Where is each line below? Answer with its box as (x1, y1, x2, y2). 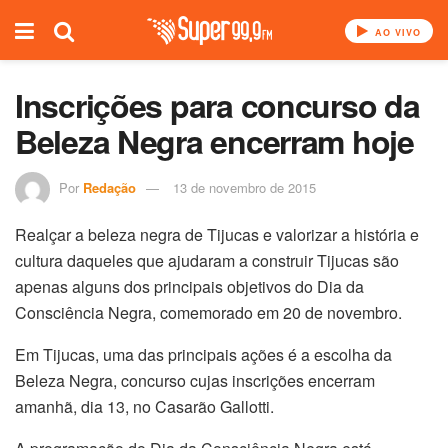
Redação (83, 177, 136, 197)
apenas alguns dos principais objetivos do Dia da (15, 274, 364, 298)
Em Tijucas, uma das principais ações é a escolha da (15, 342, 392, 366)
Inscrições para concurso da (15, 82, 420, 128)
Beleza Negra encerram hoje (15, 118, 414, 164)
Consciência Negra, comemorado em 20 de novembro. (15, 300, 402, 324)
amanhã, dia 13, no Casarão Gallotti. (15, 394, 274, 418)
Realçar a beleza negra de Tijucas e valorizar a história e (15, 222, 419, 246)
